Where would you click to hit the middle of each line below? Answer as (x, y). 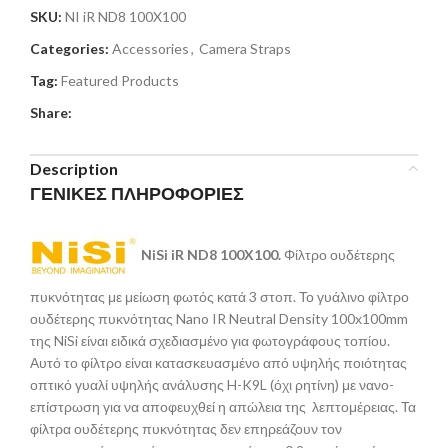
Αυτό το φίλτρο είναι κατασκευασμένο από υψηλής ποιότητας (218, 362)
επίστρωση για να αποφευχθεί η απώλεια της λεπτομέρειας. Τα (223, 406)
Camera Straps (245, 48)
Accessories (150, 48)
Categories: (69, 48)
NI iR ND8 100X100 (125, 16)
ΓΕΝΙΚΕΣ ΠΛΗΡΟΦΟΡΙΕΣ (137, 193)
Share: (51, 112)
